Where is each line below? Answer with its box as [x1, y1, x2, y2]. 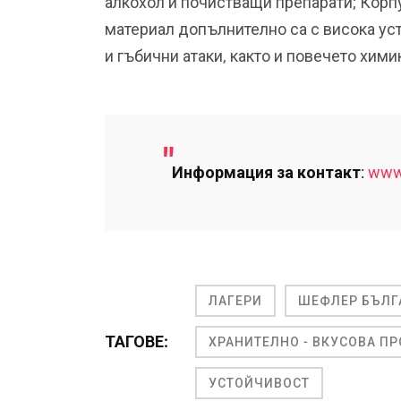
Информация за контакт [172, 163, 361, 183]
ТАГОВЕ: [105, 332, 168, 352]
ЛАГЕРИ [209, 294, 262, 309]
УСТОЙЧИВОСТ [209, 376, 310, 391]
